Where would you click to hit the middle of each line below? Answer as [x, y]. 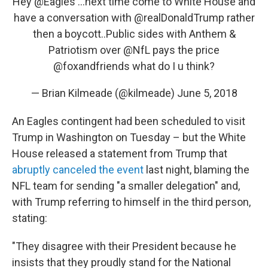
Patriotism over [86, 50]
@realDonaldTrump [179, 18]
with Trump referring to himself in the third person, [131, 202]
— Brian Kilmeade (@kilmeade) [104, 93]
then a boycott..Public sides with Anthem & [134, 34]
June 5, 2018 [207, 93]
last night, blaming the [197, 170]
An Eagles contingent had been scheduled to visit [129, 121]
